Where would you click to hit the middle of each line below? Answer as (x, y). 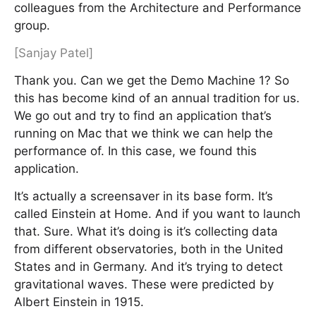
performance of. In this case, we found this (135, 151)
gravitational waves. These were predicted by (144, 284)
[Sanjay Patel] (54, 53)
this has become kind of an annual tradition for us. (157, 98)
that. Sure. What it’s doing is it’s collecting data (146, 231)
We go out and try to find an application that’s (143, 116)
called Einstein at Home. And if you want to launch (157, 214)
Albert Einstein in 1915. (79, 302)
